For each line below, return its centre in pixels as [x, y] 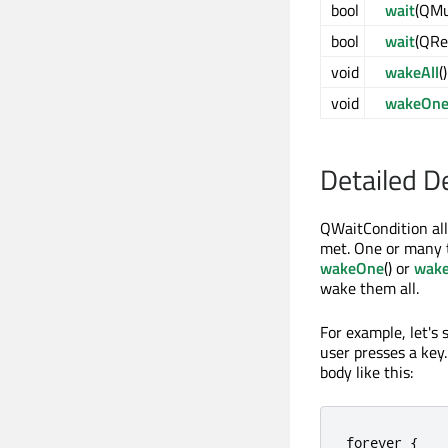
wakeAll [412, 72]
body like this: [366, 372]
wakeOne [352, 268]
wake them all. [369, 288]
